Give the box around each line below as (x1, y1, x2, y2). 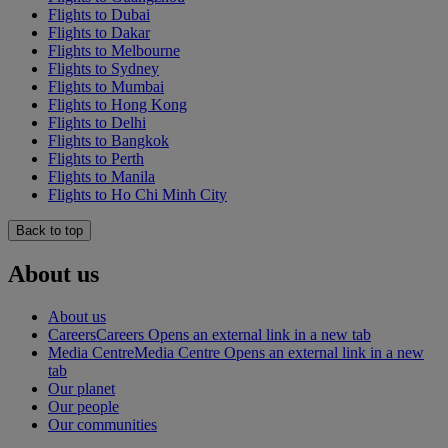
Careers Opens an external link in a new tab (96, 325, 371, 343)
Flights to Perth (48, 149, 144, 167)
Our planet (48, 379, 115, 397)
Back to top (16, 222, 83, 238)
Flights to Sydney (48, 59, 159, 77)
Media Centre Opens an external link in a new (134, 343, 424, 361)
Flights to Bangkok (48, 131, 169, 149)
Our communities (48, 415, 157, 433)
